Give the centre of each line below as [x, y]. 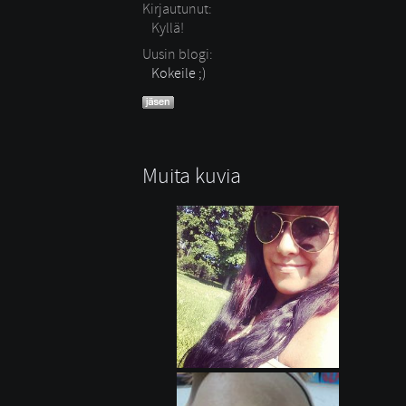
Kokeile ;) [179, 73]
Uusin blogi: [178, 54]
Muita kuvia [192, 176]
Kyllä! [168, 28]
